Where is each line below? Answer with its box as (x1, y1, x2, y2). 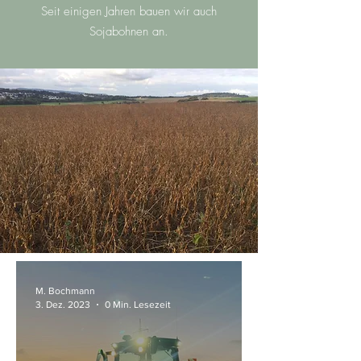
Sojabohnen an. (89, 23, 168, 39)
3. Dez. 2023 (35, 298, 90, 310)
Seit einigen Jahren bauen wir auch (40, 3, 217, 19)
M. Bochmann (35, 285, 95, 297)
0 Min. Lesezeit (105, 298, 171, 310)
